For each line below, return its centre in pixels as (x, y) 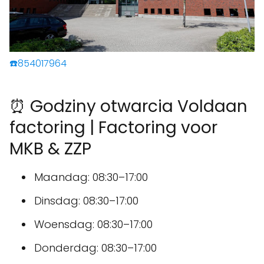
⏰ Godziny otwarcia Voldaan (128, 107)
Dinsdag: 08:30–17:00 (86, 201)
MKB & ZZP (50, 149)
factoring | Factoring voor (113, 128)
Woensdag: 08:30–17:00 (93, 225)
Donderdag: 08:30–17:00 (95, 248)
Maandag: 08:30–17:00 (91, 177)
